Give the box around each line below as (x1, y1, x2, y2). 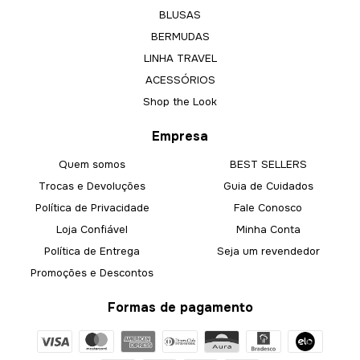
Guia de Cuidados (223, 179, 313, 194)
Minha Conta (235, 223, 301, 237)
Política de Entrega (44, 244, 140, 259)
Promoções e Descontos (31, 266, 153, 280)
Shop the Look (143, 95, 217, 109)
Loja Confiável (56, 223, 128, 237)
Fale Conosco (234, 201, 302, 215)
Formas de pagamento (107, 299, 253, 317)
